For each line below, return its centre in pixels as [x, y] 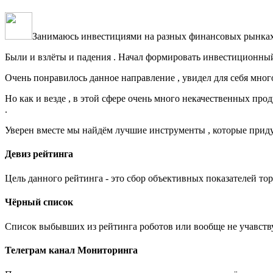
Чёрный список [39, 202]
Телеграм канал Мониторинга [71, 250]
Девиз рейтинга [39, 154]
